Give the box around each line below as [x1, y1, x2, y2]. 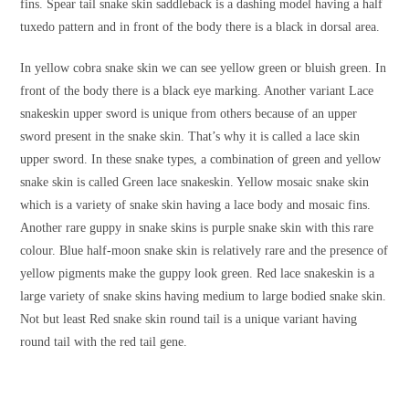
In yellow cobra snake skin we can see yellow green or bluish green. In [20, 61, 387, 76]
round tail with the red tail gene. [20, 335, 188, 350]
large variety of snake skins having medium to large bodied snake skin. [20, 289, 387, 304]
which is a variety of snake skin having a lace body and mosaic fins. [20, 198, 372, 213]
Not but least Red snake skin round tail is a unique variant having [20, 312, 358, 327]
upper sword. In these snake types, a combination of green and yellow [20, 152, 382, 167]
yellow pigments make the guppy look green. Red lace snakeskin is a [20, 267, 375, 281]
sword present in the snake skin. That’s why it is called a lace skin [20, 130, 361, 144]
